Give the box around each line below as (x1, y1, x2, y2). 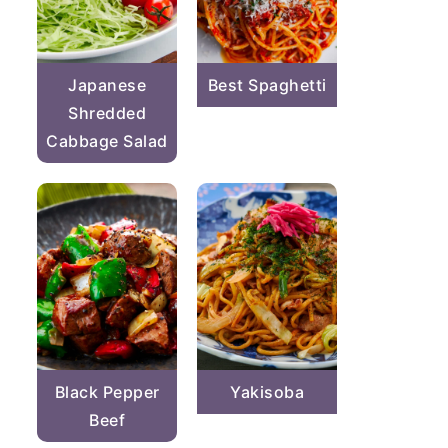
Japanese (68, 75, 146, 96)
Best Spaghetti (207, 75, 327, 96)
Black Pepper (54, 381, 160, 402)
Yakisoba (230, 381, 304, 402)
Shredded (68, 103, 146, 124)
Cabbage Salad (46, 131, 168, 152)
